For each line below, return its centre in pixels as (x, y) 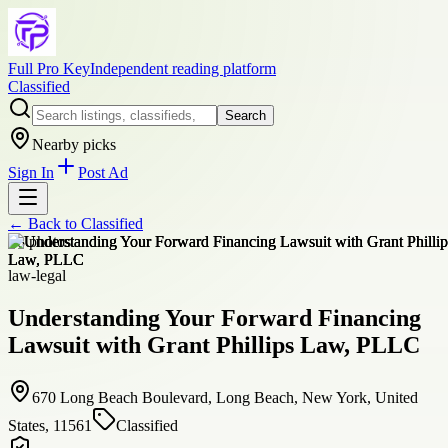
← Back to (44, 223)
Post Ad (103, 172)
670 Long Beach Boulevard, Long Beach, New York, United (225, 397)
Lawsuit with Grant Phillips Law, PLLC (214, 344)
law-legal (37, 275)
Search (245, 115)
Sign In (31, 172)
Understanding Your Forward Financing (214, 317)
